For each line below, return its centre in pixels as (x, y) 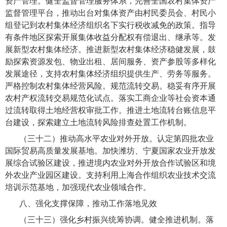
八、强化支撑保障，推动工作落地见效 (88, 204)
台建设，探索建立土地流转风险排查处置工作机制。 (98, 123)
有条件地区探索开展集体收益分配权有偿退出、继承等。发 (110, 37)
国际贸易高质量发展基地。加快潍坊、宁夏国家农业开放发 (110, 151)
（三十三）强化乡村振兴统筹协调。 (84, 220)
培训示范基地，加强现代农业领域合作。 (78, 187)
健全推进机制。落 (182, 220)
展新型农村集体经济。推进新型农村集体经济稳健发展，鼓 (110, 50)
